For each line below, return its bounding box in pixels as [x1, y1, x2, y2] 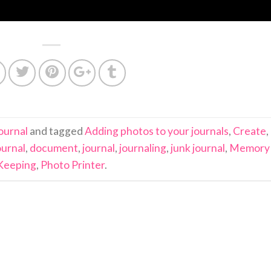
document [29, 142, 78, 155]
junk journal [170, 142, 225, 155]
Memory [229, 142, 270, 155]
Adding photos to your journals [85, 125, 229, 138]
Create [233, 125, 267, 138]
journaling [119, 142, 166, 155]
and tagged [28, 125, 85, 138]
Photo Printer [40, 158, 105, 172]
